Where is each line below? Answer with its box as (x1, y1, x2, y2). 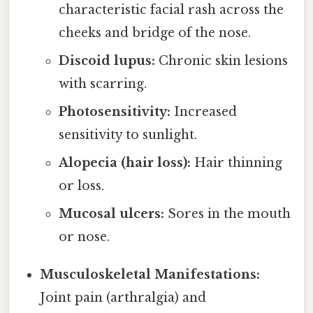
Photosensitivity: (58, 104, 170, 120)
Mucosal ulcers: (58, 206, 164, 222)
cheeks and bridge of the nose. (58, 25, 251, 41)
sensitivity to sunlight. (58, 127, 197, 143)
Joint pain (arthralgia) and (40, 290, 207, 306)
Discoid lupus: (58, 53, 155, 69)
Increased (170, 104, 237, 120)
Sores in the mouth (163, 206, 291, 222)
